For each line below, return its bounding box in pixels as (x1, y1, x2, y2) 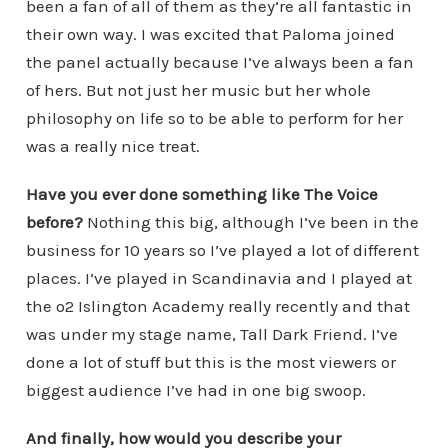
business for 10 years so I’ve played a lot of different (25, 239, 419, 260)
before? (25, 211, 87, 232)
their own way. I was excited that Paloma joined (25, 23, 395, 44)
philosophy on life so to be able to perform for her (25, 107, 403, 128)
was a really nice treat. (25, 135, 200, 156)
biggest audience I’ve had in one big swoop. (25, 379, 366, 400)
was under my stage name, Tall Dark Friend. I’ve (25, 323, 398, 344)
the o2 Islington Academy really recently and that (25, 295, 410, 316)
